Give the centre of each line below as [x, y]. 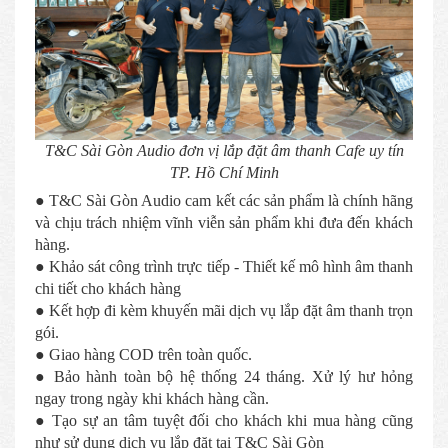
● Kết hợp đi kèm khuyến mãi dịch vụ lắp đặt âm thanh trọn [224, 310]
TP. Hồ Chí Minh [224, 172]
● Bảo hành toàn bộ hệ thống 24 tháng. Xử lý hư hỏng [224, 376]
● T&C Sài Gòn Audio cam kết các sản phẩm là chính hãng [224, 200]
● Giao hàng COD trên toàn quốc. [143, 354]
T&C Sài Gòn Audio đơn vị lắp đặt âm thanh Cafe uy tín [224, 150]
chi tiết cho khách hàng [108, 288]
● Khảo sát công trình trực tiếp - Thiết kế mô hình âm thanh [224, 266]
